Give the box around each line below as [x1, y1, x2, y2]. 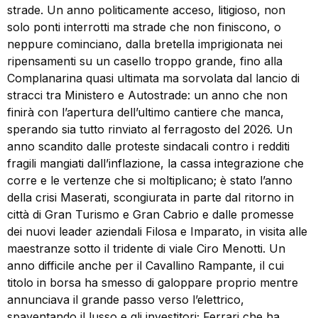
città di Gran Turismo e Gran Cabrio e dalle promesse [7, 207, 294, 221]
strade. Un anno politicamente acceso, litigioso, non [7, 2, 285, 17]
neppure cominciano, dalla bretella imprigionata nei [7, 36, 283, 51]
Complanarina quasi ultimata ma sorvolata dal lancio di [7, 70, 300, 85]
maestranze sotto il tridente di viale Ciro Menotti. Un [7, 241, 285, 256]
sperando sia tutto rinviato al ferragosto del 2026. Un [7, 121, 292, 136]
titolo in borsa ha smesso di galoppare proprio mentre [7, 275, 298, 290]
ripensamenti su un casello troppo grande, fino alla [7, 53, 283, 68]
